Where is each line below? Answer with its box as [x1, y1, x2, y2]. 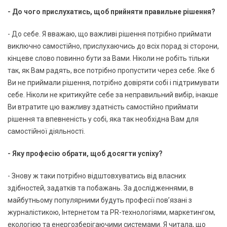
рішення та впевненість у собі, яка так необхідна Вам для [8, 115, 199, 123]
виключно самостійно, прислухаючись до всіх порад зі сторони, [8, 42, 219, 50]
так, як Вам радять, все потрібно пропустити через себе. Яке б [8, 66, 215, 74]
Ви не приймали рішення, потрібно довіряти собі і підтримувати [8, 78, 219, 87]
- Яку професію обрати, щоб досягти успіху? [8, 149, 163, 158]
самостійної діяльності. [8, 127, 85, 135]
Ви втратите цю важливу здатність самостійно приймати [8, 102, 198, 111]
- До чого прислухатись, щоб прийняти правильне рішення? [8, 7, 215, 16]
